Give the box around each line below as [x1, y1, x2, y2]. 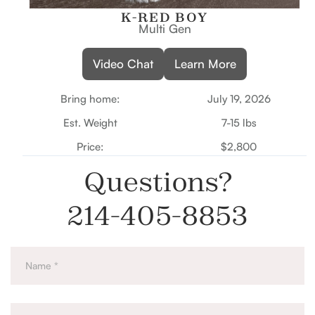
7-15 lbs [221, 116, 257, 130]
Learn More [174, 56, 236, 72]
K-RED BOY [121, 9, 208, 26]
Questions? [83, 165, 232, 199]
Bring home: [60, 92, 120, 106]
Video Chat [93, 56, 153, 72]
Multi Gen [138, 21, 191, 37]
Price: [77, 140, 104, 154]
